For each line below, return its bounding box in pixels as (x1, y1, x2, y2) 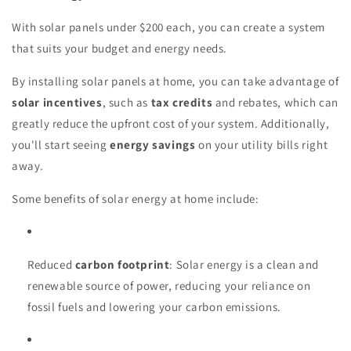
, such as (102, 94, 151, 110)
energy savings (110, 136, 196, 152)
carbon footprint (74, 256, 170, 272)
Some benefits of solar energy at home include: (12, 190, 259, 206)
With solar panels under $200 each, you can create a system (12, 19, 325, 34)
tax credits (150, 94, 213, 110)
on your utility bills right (195, 136, 328, 152)
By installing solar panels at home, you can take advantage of (12, 73, 339, 89)
